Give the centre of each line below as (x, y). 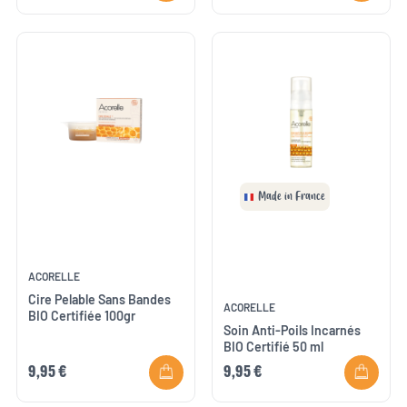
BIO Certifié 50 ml (274, 347)
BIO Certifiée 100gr (82, 316)
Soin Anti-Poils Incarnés (293, 330)
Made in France (292, 196)
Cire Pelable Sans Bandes (100, 299)
